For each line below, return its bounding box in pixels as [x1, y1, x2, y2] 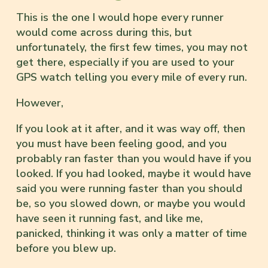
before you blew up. [16, 240, 116, 255]
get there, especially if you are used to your [16, 54, 234, 69]
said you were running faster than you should [16, 181, 242, 196]
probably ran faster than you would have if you [16, 151, 251, 166]
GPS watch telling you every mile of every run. [16, 69, 247, 84]
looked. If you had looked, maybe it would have [16, 166, 251, 181]
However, [16, 95, 63, 110]
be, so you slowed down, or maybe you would [16, 196, 245, 211]
